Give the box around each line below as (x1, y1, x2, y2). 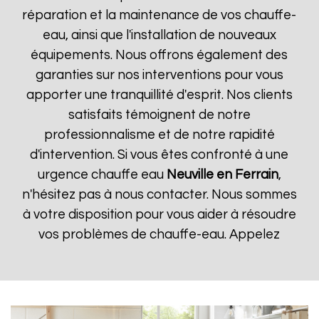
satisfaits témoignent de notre (68, 108, 251, 122)
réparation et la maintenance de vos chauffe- (22, 9, 297, 22)
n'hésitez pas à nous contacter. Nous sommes (21, 188, 297, 202)
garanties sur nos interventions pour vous (35, 68, 283, 82)
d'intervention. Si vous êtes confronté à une (30, 148, 289, 162)
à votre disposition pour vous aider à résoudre (22, 208, 296, 221)
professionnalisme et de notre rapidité (43, 128, 275, 142)
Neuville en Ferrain (166, 168, 278, 182)
